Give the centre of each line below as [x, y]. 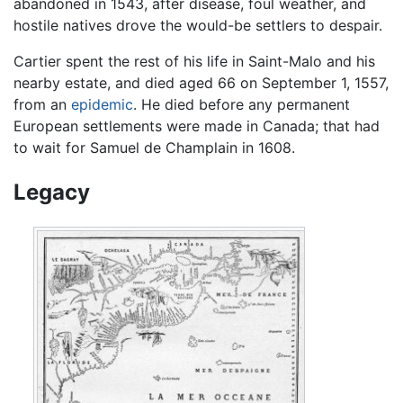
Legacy [52, 193]
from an [42, 105]
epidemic [102, 105]
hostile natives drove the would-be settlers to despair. [198, 26]
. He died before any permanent [242, 105]
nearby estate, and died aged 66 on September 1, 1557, [201, 83]
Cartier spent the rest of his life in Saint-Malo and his [194, 62]
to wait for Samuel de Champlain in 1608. [154, 148]
